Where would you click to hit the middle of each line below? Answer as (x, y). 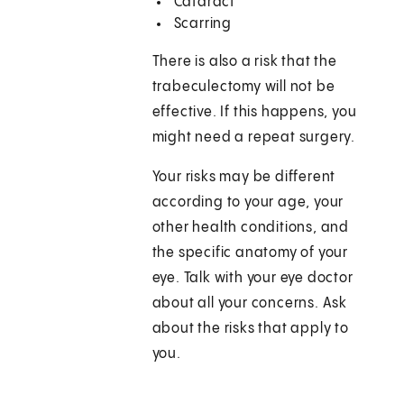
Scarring (203, 24)
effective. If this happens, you (254, 113)
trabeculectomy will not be (243, 87)
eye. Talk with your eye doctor (252, 279)
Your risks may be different (244, 178)
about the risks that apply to (250, 329)
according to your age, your (248, 203)
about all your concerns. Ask (250, 304)
